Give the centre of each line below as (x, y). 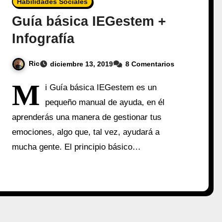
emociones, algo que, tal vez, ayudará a (86, 132)
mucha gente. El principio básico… (77, 147)
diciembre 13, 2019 (82, 64)
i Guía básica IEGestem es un (101, 87)
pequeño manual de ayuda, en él (105, 102)
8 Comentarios (150, 64)
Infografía (43, 38)
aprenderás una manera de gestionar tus (87, 117)
